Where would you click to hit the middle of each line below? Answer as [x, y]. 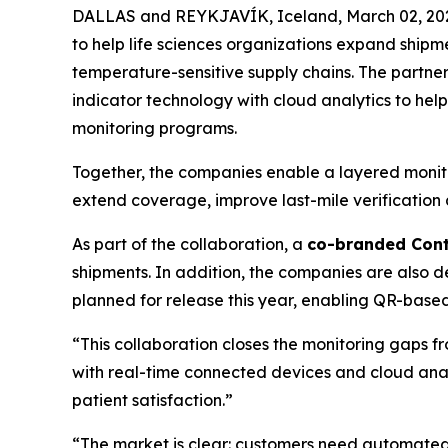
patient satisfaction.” [152, 400]
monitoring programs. [154, 128]
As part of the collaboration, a [189, 244]
